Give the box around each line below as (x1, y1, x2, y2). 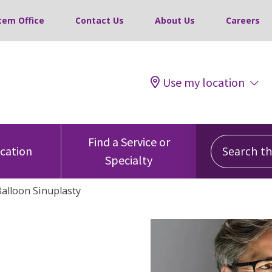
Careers (226, 15, 260, 26)
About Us (155, 15, 195, 26)
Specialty (105, 152, 152, 168)
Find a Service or (87, 134, 170, 149)
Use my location (163, 75, 245, 90)
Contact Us (75, 15, 124, 26)
